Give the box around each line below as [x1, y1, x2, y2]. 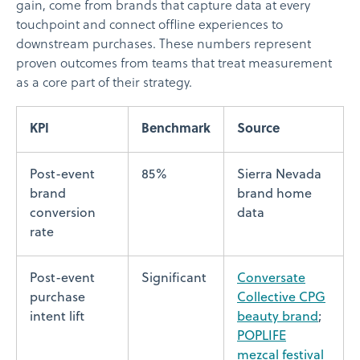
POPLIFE [237, 329, 286, 344]
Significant [141, 271, 207, 286]
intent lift [30, 309, 84, 325]
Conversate [237, 271, 305, 286]
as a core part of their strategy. [16, 76, 192, 91]
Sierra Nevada [237, 167, 321, 182]
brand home [237, 186, 312, 202]
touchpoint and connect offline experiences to [16, 18, 283, 33]
